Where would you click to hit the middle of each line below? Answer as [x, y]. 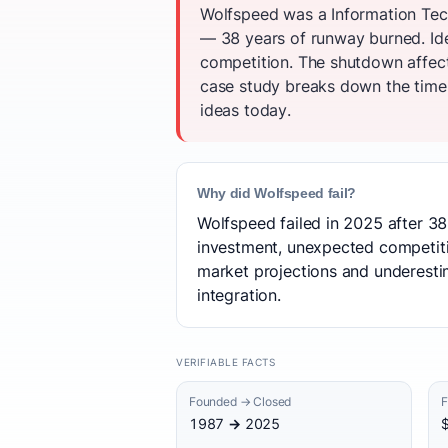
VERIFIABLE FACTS [225, 362]
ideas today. [245, 110]
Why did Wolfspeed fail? [276, 193]
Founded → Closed [240, 401]
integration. [239, 295]
